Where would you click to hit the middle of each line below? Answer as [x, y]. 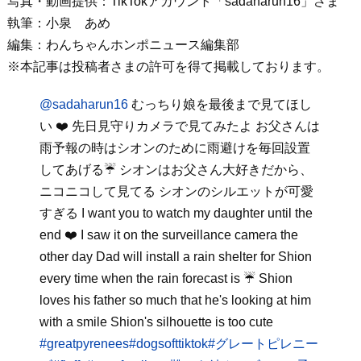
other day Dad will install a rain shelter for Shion [175, 257]
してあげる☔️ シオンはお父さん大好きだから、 [176, 170]
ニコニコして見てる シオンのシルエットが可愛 [176, 191]
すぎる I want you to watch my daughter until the [176, 213]
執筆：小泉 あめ [58, 23]
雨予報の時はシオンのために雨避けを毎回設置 [174, 148]
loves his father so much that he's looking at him [175, 300]
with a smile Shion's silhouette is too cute [156, 322]
